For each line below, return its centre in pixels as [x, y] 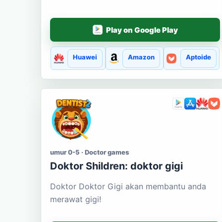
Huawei [85, 57]
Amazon [141, 57]
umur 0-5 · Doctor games [89, 152]
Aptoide [198, 57]
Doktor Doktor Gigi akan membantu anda [128, 186]
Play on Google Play [142, 30]
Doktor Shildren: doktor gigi [116, 166]
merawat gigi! [76, 199]
